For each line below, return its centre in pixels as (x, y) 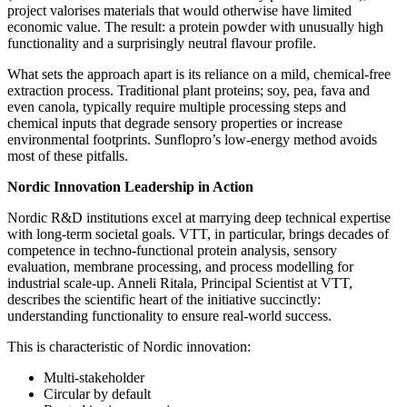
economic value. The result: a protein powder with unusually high (195, 27)
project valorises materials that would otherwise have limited (179, 11)
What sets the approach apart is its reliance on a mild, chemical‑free (199, 74)
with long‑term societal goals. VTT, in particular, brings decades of (198, 234)
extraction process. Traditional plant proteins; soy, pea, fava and (189, 91)
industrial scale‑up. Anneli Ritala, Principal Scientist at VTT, (180, 283)
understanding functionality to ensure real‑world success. (169, 316)
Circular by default (97, 394)
